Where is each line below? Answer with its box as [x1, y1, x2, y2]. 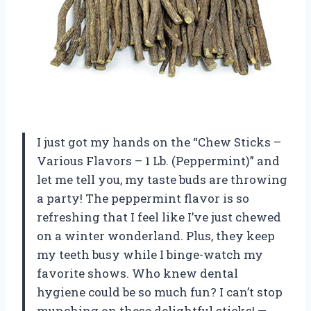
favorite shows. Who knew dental [37, 264, 238, 281]
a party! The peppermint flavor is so [37, 190, 249, 206]
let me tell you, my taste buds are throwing [37, 171, 287, 187]
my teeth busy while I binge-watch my [37, 246, 263, 262]
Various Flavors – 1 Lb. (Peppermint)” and [37, 152, 280, 169]
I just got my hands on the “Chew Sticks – [37, 133, 281, 150]
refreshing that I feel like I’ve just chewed [37, 208, 281, 225]
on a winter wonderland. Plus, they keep [37, 227, 275, 244]
